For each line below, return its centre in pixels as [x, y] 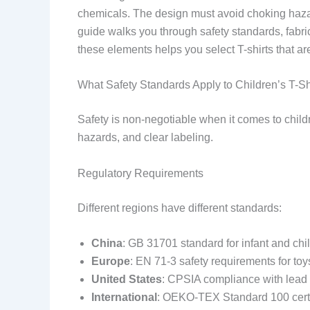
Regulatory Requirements [140, 173]
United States [127, 280]
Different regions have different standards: [180, 208]
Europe [111, 262]
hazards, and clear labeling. [145, 138]
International [124, 298]
